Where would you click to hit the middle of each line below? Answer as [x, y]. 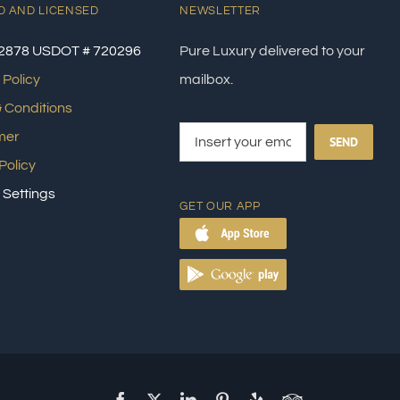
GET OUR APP [220, 206]
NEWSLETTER [220, 11]
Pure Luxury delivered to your [273, 51]
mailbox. [207, 79]
